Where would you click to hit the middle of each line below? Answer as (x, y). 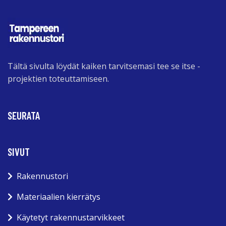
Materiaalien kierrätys (59, 197)
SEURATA (24, 115)
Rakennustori (42, 176)
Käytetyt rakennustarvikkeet (71, 217)
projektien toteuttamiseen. (58, 79)
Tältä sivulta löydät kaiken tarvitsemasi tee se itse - (104, 66)
